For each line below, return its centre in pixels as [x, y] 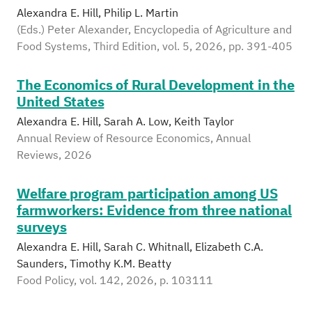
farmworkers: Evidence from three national [154, 210]
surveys [42, 227]
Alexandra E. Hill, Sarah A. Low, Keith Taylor [125, 121]
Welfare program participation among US [147, 193]
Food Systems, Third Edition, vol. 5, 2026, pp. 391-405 [155, 46]
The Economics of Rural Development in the [156, 85]
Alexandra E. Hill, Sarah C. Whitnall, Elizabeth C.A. [140, 247]
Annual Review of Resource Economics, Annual [134, 138]
